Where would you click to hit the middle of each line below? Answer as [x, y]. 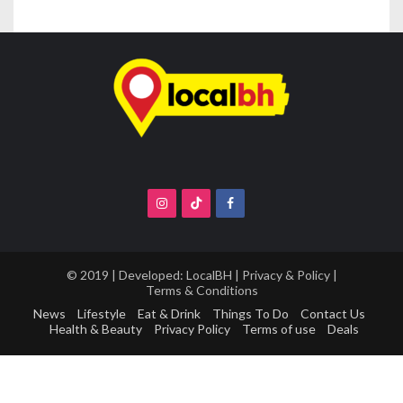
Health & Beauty [95, 328]
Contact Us [333, 313]
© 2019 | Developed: [126, 275]
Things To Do [251, 313]
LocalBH [209, 275]
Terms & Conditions [201, 291]
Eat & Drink [169, 313]
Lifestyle [102, 313]
